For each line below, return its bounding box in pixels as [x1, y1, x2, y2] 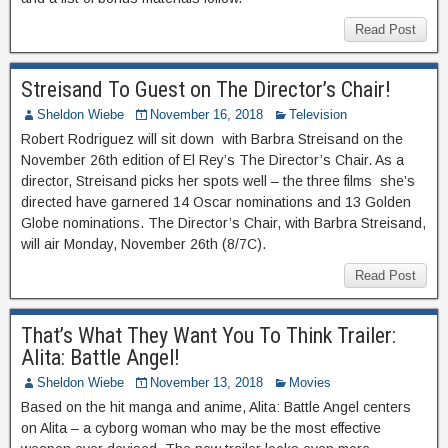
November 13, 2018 [150, 375, 263, 390]
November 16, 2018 [150, 107, 263, 122]
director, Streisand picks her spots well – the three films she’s [21, 173, 415, 189]
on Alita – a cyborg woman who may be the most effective [21, 420, 381, 436]
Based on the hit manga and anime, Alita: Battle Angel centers [21, 399, 411, 415]
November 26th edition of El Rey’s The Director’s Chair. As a [21, 152, 404, 168]
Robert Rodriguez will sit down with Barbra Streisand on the [21, 131, 403, 147]
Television [289, 107, 347, 122]
